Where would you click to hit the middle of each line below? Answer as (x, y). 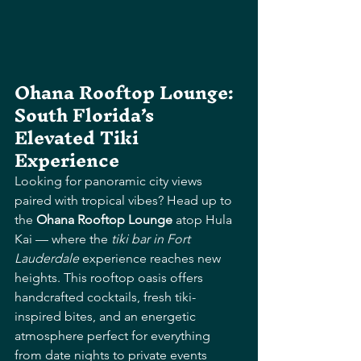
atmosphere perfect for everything (114, 336)
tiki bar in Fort (152, 239)
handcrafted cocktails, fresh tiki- (105, 297)
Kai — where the (63, 239)
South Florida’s (87, 116)
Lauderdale (47, 259)
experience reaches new (151, 259)
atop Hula (204, 220)
